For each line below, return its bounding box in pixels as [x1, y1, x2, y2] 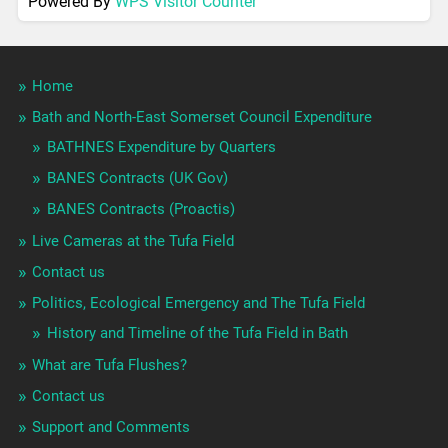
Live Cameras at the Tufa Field [31, 232, 234, 251]
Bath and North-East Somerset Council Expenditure [31, 108, 372, 127]
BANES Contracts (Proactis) [46, 200, 235, 219]
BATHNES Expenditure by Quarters [46, 138, 276, 157]
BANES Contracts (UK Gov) [46, 169, 228, 188]
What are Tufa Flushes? [31, 356, 187, 375]
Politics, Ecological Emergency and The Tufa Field [31, 294, 365, 313]
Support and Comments [31, 418, 190, 437]
